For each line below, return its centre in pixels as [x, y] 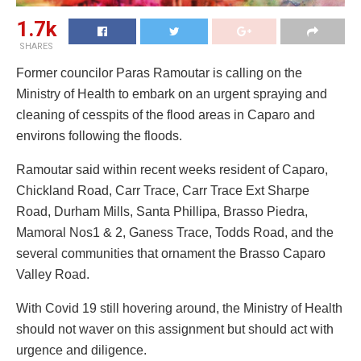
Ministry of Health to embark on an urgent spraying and [172, 93]
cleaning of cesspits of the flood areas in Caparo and [166, 114]
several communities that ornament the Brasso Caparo [171, 253]
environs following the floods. [99, 135]
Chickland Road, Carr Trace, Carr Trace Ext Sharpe [163, 190]
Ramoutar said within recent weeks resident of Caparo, [172, 169]
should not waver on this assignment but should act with [175, 329]
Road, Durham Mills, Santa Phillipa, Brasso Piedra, [162, 211]
